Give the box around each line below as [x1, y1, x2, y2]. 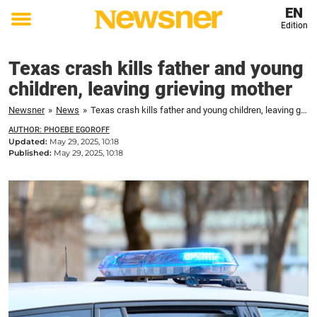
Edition [280, 21, 308, 30]
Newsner [8, 105, 45, 115]
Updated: [8, 137, 50, 146]
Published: [8, 148, 54, 158]
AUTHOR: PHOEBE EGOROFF [8, 125, 110, 134]
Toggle [11, 21, 50, 37]
